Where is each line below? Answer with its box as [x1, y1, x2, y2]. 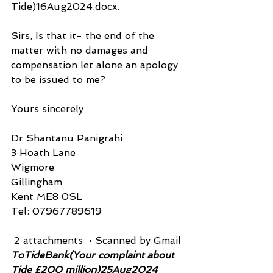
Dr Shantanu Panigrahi [11, 132, 122, 144]
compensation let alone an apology [11, 58, 181, 71]
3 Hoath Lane [11, 146, 76, 158]
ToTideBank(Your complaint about [11, 249, 177, 261]
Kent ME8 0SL [11, 190, 82, 202]
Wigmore [11, 161, 54, 173]
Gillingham [11, 175, 62, 188]
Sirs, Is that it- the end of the [11, 29, 157, 41]
